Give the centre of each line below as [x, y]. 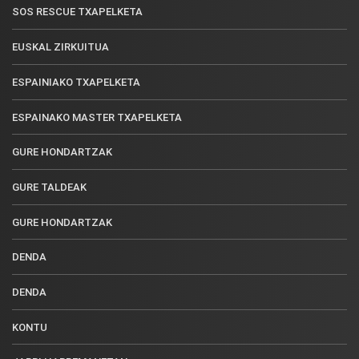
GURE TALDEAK [49, 187]
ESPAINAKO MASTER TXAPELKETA [97, 117]
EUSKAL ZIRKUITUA [61, 46]
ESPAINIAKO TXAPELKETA [76, 82]
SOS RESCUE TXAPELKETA [77, 11]
